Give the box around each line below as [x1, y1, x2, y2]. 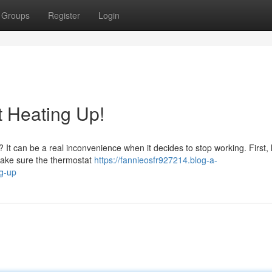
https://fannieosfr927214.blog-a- [94, 154, 217, 166]
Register [48, 9, 80, 21]
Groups [1, 9, 30, 21]
